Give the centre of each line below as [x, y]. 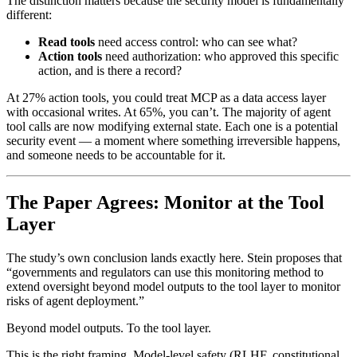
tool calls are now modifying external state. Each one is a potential [172, 126]
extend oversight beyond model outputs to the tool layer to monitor [173, 287]
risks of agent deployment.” [75, 301]
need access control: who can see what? [196, 41]
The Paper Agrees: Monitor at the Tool [165, 203]
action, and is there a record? [110, 70]
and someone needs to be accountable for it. [116, 155]
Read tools [67, 41]
